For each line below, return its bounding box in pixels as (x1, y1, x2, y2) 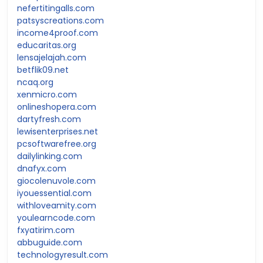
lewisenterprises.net (17, 125, 98, 137)
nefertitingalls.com (17, 2, 95, 14)
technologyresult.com (17, 248, 108, 261)
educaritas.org (17, 39, 76, 51)
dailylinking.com (17, 150, 82, 162)
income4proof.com (17, 26, 98, 39)
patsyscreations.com (17, 14, 104, 26)
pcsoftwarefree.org (17, 137, 96, 150)
